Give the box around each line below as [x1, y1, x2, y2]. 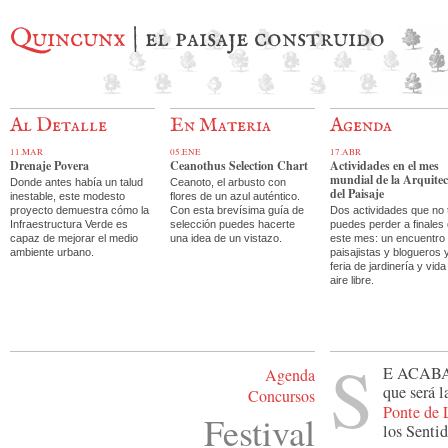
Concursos [248, 385, 315, 406]
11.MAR [10, 146, 43, 158]
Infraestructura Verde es [10, 218, 128, 230]
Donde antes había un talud [10, 176, 143, 188]
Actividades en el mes [330, 157, 439, 174]
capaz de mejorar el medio [10, 232, 138, 244]
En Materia [170, 113, 271, 138]
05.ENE [170, 146, 201, 158]
